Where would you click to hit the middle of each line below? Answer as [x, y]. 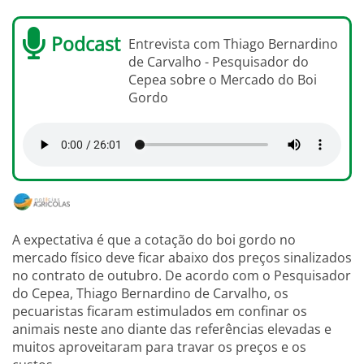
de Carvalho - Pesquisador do [219, 62]
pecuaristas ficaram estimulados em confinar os [160, 312]
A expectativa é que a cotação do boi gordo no [154, 240]
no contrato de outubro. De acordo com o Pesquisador [182, 276]
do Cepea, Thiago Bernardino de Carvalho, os [150, 294]
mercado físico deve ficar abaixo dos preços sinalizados [182, 258]
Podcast [86, 44]
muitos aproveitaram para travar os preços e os [159, 347]
